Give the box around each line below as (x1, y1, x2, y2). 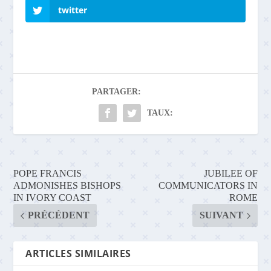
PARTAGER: (92, 87, 141, 96)
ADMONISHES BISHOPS (13, 180, 122, 191)
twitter (58, 4, 88, 16)
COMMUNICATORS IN (158, 180, 258, 191)
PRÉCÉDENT (28, 210, 90, 220)
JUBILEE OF (203, 168, 258, 178)
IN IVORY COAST (13, 192, 92, 203)
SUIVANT (199, 210, 243, 220)
